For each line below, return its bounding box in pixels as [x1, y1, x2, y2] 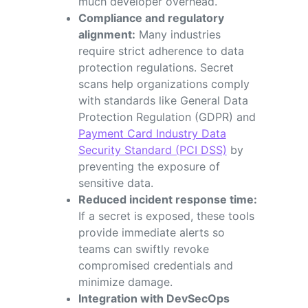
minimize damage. [78, 274, 173, 289]
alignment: [78, 27, 135, 41]
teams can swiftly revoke [78, 241, 209, 256]
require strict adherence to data [78, 43, 244, 58]
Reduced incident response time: [78, 192, 257, 206]
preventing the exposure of [78, 159, 220, 173]
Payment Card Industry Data [78, 126, 226, 140]
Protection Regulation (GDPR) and [78, 109, 256, 124]
